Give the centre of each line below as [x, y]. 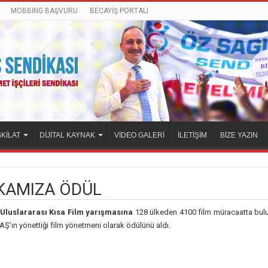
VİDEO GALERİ [139, 135]
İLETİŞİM [192, 135]
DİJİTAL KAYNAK [67, 135]
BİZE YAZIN [239, 135]
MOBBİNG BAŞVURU [44, 11]
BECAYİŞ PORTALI [119, 11]
